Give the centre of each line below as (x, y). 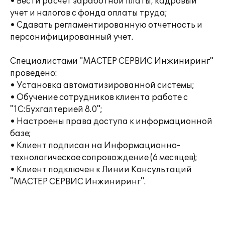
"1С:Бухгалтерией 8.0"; (56, 109)
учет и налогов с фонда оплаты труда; (89, 13)
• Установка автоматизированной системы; (102, 85)
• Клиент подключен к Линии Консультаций (101, 170)
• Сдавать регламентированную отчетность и (106, 25)
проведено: (34, 73)
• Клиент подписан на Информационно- (95, 146)
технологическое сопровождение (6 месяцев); (104, 158)
